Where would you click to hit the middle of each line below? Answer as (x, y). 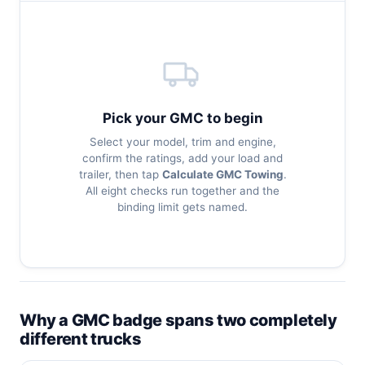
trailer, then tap (120, 174)
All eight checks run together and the (182, 191)
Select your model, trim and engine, (182, 142)
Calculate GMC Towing (222, 174)
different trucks (81, 339)
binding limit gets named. (182, 207)
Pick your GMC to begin (182, 118)
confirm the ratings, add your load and (182, 158)
